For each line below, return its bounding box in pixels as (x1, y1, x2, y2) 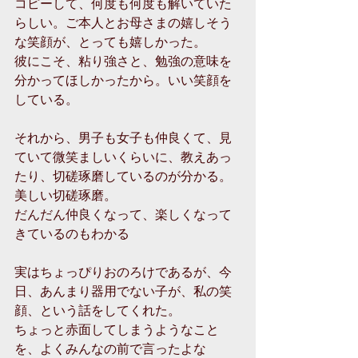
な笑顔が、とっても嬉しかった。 (14, 33, 209, 50)
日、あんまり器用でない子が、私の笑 (14, 282, 232, 300)
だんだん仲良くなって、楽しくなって (14, 205, 232, 223)
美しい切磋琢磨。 (14, 186, 120, 204)
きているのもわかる (14, 225, 133, 242)
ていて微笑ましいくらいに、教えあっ (14, 148, 232, 165)
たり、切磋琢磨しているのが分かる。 (14, 167, 232, 185)
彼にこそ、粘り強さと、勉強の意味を (14, 52, 232, 70)
